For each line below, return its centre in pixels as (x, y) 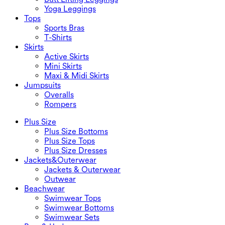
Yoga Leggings (70, 9)
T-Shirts (58, 37)
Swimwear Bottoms (79, 207)
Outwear (60, 179)
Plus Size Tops (70, 141)
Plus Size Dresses (76, 150)
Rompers (60, 104)
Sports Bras (64, 28)
